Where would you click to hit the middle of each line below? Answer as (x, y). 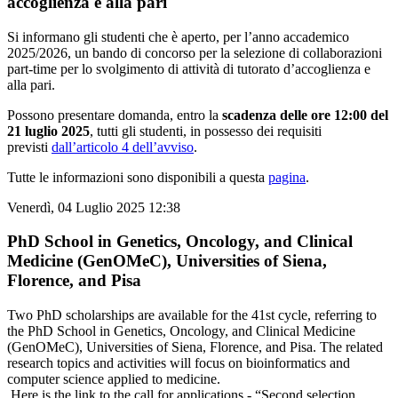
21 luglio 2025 (48, 131)
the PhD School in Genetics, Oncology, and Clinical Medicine (181, 331)
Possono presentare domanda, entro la (115, 115)
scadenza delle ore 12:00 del (305, 115)
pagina (287, 177)
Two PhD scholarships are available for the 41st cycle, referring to (192, 315)
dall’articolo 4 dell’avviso (123, 147)
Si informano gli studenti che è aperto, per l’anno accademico (178, 36)
